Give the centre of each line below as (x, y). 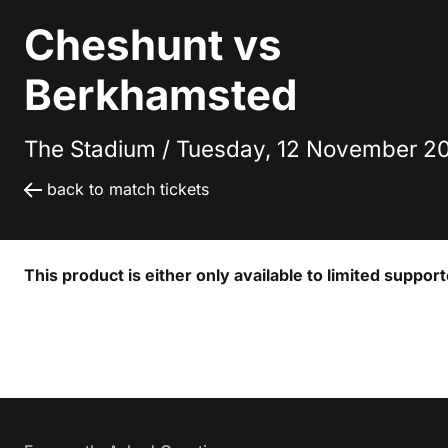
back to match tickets (128, 189)
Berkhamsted (160, 95)
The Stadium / (100, 149)
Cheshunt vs (153, 45)
